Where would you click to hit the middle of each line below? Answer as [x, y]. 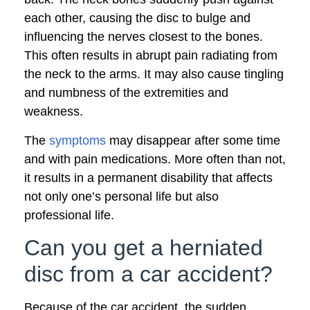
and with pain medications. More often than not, [155, 159]
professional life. [69, 215]
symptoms [77, 140]
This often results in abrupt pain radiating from [151, 56]
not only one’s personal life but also [121, 196]
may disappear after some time [193, 140]
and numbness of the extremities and [126, 93]
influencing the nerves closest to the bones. [144, 37]
